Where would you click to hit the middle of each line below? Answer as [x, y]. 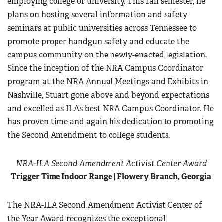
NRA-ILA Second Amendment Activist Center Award [111, 163]
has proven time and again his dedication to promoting [111, 122]
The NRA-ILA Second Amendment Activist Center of [105, 205]
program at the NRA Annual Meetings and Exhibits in [108, 82]
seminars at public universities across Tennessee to [102, 28]
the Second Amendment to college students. [89, 135]
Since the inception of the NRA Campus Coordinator [105, 68]
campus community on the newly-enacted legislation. [107, 55]
